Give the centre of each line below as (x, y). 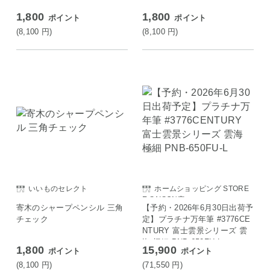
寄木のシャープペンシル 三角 (70, 207)
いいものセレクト (58, 189)
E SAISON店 (163, 199)
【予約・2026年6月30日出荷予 (198, 207)
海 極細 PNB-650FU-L (182, 242)
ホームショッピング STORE (202, 189)
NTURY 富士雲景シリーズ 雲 (194, 230)
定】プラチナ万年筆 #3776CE (196, 219)
